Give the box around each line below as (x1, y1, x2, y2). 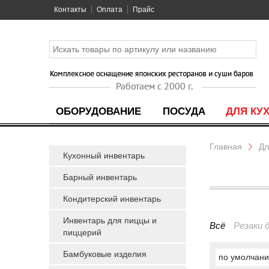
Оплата (97, 5, 122, 14)
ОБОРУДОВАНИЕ (55, 106, 141, 117)
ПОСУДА (163, 106, 205, 117)
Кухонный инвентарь (63, 151, 145, 160)
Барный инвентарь (63, 172, 137, 182)
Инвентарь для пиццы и (63, 216, 157, 225)
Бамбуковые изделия (63, 249, 147, 259)
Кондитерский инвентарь (63, 194, 161, 204)
